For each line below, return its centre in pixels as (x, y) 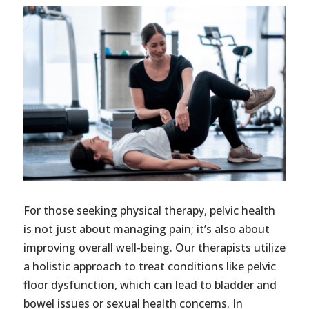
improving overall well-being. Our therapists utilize (154, 248)
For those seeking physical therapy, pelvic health (149, 211)
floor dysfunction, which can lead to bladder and (150, 285)
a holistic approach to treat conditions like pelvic (149, 267)
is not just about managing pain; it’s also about (146, 229)
